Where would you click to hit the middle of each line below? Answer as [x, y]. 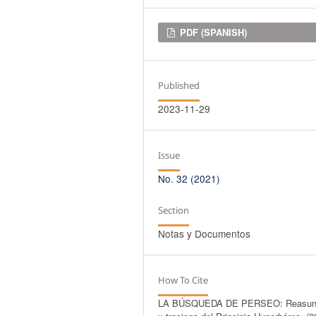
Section [174, 211]
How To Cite [183, 280]
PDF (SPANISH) [212, 32]
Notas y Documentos [205, 234]
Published [179, 86]
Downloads [192, 34]
